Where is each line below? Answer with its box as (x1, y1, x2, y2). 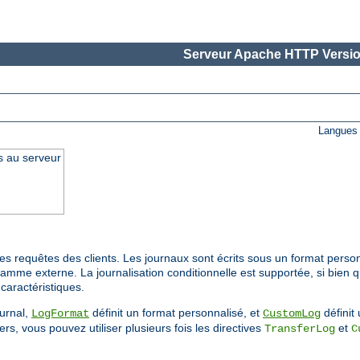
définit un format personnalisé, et (89, 306, 263, 320)
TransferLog (264, 322, 335, 336)
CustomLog (263, 307, 321, 321)
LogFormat (31, 307, 89, 321)
